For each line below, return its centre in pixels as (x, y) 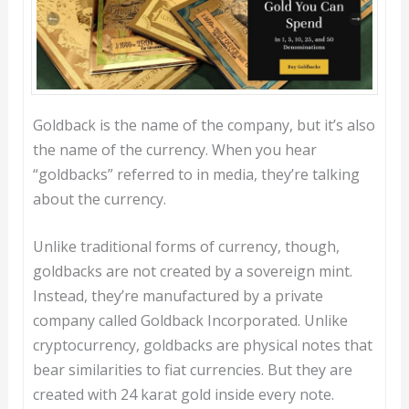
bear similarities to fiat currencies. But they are (192, 370)
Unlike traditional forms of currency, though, (186, 247)
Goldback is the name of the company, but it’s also (204, 125)
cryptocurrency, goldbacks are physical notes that (202, 346)
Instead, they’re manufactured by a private (178, 296)
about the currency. (99, 199)
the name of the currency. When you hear (174, 149)
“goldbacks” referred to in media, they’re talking (196, 174)
